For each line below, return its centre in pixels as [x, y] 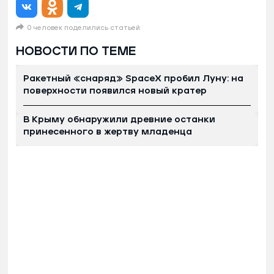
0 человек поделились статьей [83, 28]
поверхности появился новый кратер [115, 91]
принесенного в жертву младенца [108, 131]
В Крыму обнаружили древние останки [119, 119]
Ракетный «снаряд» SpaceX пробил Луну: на [133, 78]
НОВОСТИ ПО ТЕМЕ [76, 51]
